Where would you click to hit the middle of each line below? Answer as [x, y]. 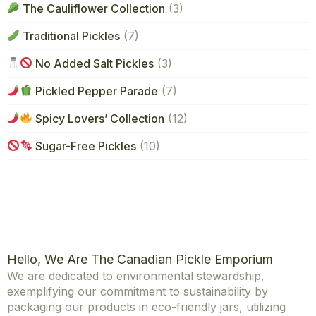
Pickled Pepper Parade [96, 91]
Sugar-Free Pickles [85, 146]
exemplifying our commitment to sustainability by [138, 291]
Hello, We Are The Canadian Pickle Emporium [140, 259]
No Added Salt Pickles [93, 63]
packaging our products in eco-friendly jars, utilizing [146, 306]
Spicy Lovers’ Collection [99, 118]
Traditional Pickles [70, 36]
